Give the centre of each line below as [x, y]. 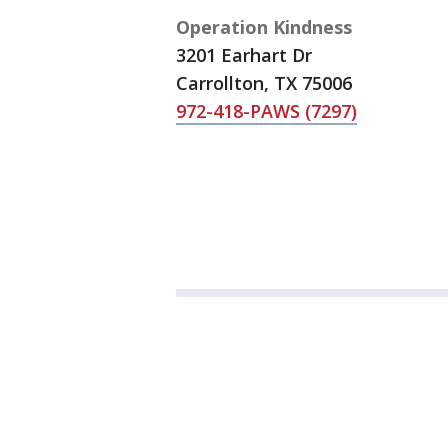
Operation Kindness [264, 27]
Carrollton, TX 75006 [264, 83]
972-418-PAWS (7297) [266, 111]
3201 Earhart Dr [244, 55]
